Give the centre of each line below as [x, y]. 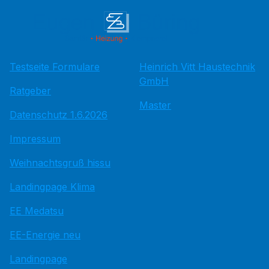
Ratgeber [30, 91]
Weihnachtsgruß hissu [60, 163]
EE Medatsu [37, 211]
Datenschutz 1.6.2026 [59, 115]
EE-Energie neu [45, 235]
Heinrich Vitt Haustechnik [197, 67]
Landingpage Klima [52, 187]
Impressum [35, 139]
